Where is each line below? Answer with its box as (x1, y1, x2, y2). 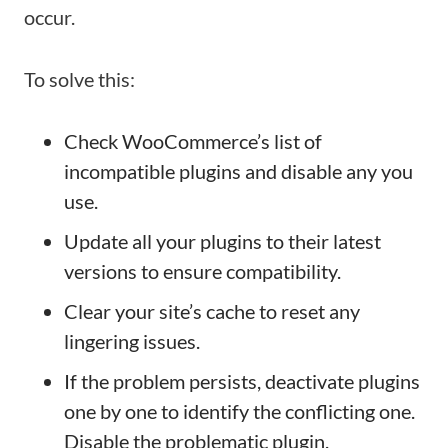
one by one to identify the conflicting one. (64, 399, 415, 423)
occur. (24, 5, 75, 29)
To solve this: (24, 67, 135, 91)
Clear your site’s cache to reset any (64, 299, 360, 323)
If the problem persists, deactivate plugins (64, 369, 420, 393)
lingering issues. (64, 329, 200, 353)
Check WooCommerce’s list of (64, 129, 322, 153)
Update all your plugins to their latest (64, 229, 381, 253)
